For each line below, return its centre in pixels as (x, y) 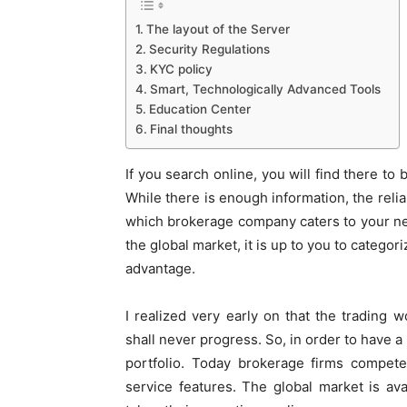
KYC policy (181, 69)
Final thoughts (191, 129)
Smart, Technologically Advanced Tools (265, 89)
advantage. (160, 268)
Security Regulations (209, 49)
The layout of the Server (218, 29)
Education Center (199, 109)
